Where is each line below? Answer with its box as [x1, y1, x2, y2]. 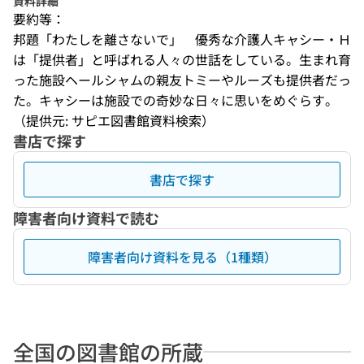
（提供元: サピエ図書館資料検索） [13, 110, 214, 130]
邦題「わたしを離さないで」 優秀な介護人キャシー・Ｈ [13, 29, 351, 49]
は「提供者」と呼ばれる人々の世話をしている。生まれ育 [13, 50, 351, 69]
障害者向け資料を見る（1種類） [87, 247, 277, 266]
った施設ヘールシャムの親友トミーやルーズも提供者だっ [13, 70, 351, 89]
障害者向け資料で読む [13, 207, 159, 228]
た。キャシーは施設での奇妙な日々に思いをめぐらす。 [13, 90, 338, 110]
